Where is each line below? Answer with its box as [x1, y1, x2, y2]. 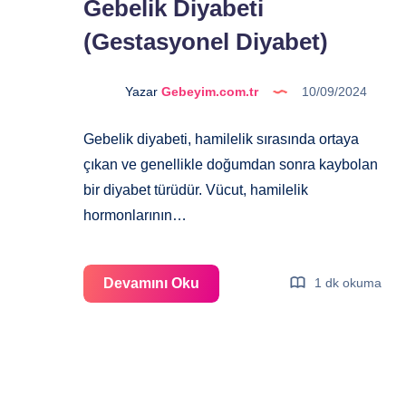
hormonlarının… [83, 207, 187, 223]
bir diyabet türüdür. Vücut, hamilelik [83, 181, 308, 198]
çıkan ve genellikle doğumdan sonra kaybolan [83, 156, 378, 172]
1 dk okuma [311, 275, 382, 291]
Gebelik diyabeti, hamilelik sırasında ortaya [83, 130, 359, 147]
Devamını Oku [103, 275, 199, 291]
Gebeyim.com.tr [158, 83, 258, 99]
